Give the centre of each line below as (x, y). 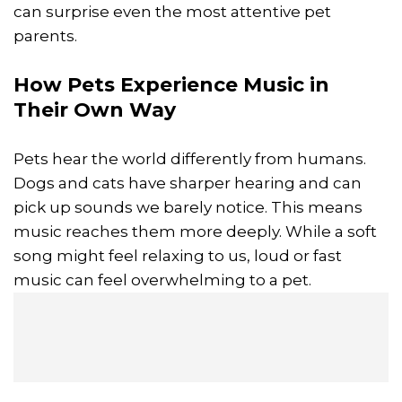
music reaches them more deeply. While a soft (195, 231)
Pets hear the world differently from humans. (190, 158)
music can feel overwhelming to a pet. (162, 280)
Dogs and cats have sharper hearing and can (188, 183)
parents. (45, 35)
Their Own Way (95, 109)
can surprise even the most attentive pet (172, 11)
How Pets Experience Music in (171, 84)
